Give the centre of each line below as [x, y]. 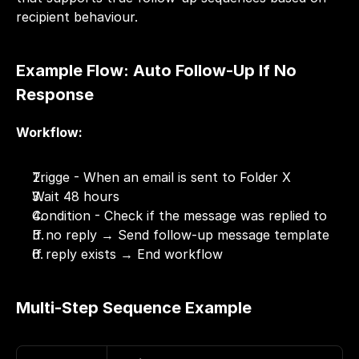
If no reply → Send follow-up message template [181, 235]
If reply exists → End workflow [127, 254]
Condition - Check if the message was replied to [179, 216]
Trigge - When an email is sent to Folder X [161, 177]
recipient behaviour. [77, 17]
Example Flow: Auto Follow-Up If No [156, 71]
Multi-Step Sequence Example [134, 308]
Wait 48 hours [76, 196]
